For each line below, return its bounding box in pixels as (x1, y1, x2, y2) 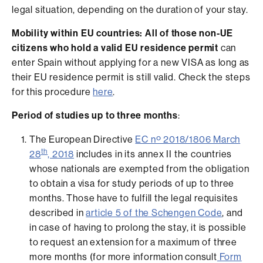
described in (29, 207, 86, 218)
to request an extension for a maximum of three (29, 236, 237, 248)
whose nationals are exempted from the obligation (29, 163, 249, 174)
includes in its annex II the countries (74, 148, 232, 160)
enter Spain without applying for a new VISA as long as (12, 56, 250, 68)
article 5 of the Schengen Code (86, 207, 222, 218)
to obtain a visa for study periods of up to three (29, 177, 235, 189)
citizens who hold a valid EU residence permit (12, 42, 221, 53)
